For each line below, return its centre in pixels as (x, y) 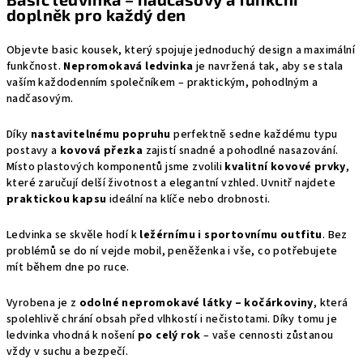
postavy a (34, 150)
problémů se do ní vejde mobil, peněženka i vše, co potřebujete (172, 251)
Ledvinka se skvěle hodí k (73, 235)
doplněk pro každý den (96, 14)
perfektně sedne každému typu (254, 134)
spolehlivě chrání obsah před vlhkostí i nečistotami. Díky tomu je (172, 319)
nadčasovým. (41, 98)
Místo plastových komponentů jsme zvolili (116, 167)
